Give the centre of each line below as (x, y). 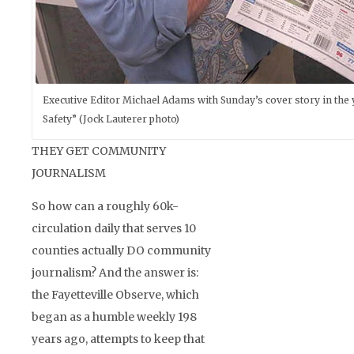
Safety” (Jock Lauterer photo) (111, 119)
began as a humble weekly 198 (114, 316)
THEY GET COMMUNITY (99, 151)
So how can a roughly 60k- (105, 206)
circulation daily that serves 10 (114, 228)
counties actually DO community (121, 250)
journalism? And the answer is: (115, 272)
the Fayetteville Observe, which (115, 294)
